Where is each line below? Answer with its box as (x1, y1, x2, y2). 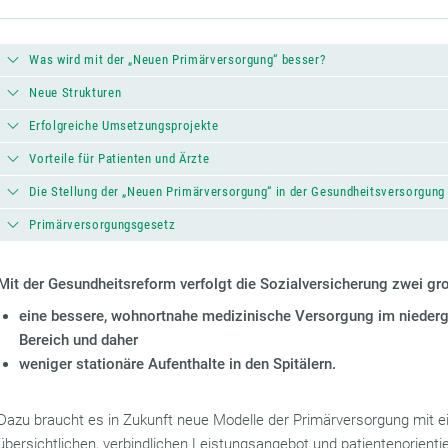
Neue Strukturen (29, 85, 122, 100)
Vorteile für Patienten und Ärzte (29, 151, 210, 166)
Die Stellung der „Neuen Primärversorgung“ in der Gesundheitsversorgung (29, 184, 445, 199)
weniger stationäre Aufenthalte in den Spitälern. (19, 355, 337, 373)
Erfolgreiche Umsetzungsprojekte (29, 118, 219, 133)
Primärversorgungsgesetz (29, 217, 176, 232)
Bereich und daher (19, 331, 139, 349)
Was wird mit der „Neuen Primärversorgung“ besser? (29, 52, 326, 67)
